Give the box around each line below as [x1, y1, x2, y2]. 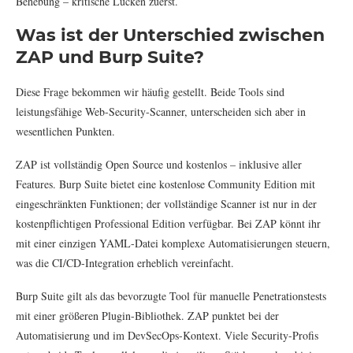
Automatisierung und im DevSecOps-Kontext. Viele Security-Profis [16, 327, 318, 343]
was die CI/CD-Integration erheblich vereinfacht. [16, 255, 234, 270]
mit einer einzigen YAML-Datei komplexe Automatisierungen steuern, [16, 235, 330, 251]
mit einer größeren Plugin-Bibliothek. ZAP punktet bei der [16, 307, 279, 323]
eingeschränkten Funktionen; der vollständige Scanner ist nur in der [16, 195, 317, 211]
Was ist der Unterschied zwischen [16, 24, 325, 46]
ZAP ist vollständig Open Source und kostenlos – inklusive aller [16, 156, 302, 172]
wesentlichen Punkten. [16, 123, 115, 139]
